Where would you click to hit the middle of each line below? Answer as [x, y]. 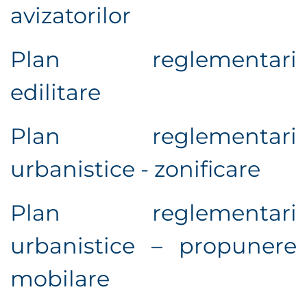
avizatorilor [71, 16]
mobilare [60, 279]
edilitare [56, 93]
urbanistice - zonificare [135, 169]
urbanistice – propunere [153, 246]
